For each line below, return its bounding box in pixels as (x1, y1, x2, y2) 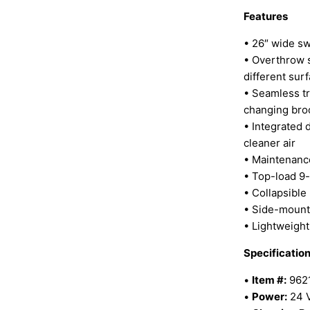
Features (244, 10, 288, 24)
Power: (252, 290, 287, 304)
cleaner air (244, 136, 295, 150)
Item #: (252, 273, 286, 287)
